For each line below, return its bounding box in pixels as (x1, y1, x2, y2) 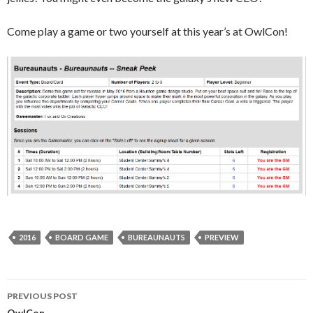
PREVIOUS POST (7, 291, 78, 302)
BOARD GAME (55, 233, 108, 242)
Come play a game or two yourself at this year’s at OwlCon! (7, 24, 288, 38)
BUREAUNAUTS (128, 233, 185, 242)
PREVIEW (205, 233, 239, 242)
